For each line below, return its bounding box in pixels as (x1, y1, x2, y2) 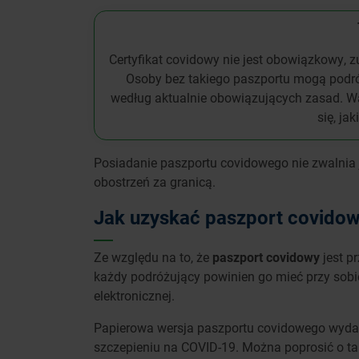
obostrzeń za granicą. (94, 173, 219, 191)
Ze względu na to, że (94, 248, 212, 266)
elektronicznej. (94, 287, 175, 305)
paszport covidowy (212, 248, 320, 266)
